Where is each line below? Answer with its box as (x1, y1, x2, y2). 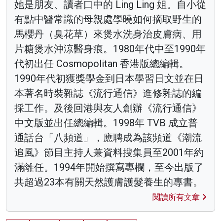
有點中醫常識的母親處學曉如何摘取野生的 (14, 13, 202, 26)
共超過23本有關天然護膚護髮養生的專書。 (14, 176, 203, 188)
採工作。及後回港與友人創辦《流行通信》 (14, 102, 202, 114)
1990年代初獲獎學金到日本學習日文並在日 (14, 73, 204, 85)
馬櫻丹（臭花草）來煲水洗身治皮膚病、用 (14, 28, 202, 40)
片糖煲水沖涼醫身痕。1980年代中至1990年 (14, 43, 206, 55)
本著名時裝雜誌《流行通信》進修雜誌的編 (14, 87, 202, 100)
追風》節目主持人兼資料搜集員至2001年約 (14, 147, 204, 159)
